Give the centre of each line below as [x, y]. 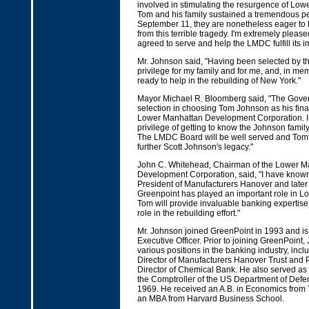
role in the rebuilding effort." [188, 213]
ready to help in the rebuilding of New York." [219, 81]
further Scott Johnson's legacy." [195, 147]
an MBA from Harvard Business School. [210, 299]
